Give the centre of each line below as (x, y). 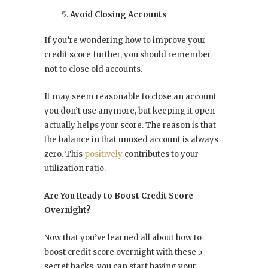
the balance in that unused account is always (131, 140)
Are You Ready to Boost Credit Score (119, 196)
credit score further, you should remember (128, 55)
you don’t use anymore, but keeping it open (130, 111)
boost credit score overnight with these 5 (123, 252)
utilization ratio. (75, 169)
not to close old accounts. (93, 69)
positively (103, 154)
